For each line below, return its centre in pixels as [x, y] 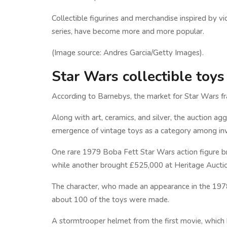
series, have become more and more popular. [128, 31]
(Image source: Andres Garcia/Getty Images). [128, 53]
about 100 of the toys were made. [110, 200]
